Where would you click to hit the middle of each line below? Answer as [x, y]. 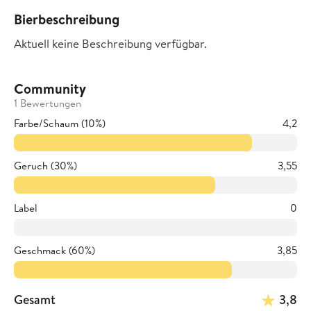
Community [50, 89]
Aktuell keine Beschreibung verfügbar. [110, 43]
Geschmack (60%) [54, 250]
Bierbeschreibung [67, 19]
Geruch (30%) [45, 166]
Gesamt [35, 300]
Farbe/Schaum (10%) [60, 123]
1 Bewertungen [48, 103]
